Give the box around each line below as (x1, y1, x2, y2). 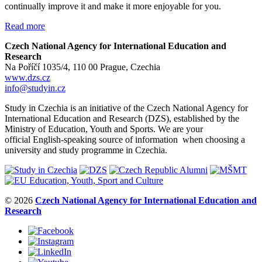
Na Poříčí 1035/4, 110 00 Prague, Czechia (5, 61, 160, 72)
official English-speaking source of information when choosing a (5, 134, 245, 144)
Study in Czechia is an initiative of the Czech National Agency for (5, 102, 248, 113)
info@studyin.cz (5, 82, 65, 93)
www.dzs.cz (5, 72, 50, 82)
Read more (5, 20, 45, 31)
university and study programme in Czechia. (5, 144, 167, 155)
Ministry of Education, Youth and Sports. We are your (5, 123, 203, 134)
